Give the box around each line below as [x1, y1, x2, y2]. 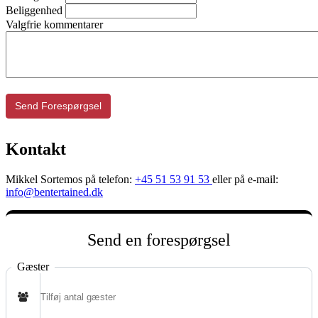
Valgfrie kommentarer [6, 18, 103, 31]
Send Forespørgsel [15, 100, 102, 112]
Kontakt [6, 139, 66, 158]
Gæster [17, 260, 49, 273]
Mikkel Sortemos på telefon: [6, 172, 135, 185]
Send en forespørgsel [87, 230, 231, 249]
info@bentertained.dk [6, 185, 103, 198]
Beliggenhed [6, 4, 62, 17]
